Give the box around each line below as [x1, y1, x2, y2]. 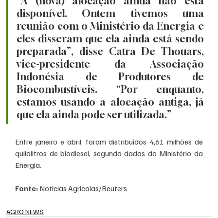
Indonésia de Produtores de [17, 70, 204, 83]
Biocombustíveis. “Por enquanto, [17, 83, 204, 95]
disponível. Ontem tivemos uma [17, 7, 204, 19]
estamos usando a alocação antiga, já [17, 95, 204, 108]
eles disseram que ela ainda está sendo [17, 32, 204, 45]
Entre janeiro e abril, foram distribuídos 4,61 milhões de [15, 136, 203, 146]
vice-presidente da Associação [17, 57, 204, 70]
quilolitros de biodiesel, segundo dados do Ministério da [15, 148, 203, 158]
